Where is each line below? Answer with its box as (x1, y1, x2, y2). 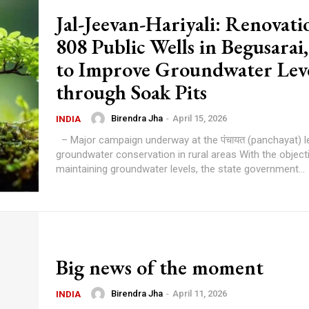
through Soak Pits (56, 79, 207, 106)
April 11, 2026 (172, 288, 227, 299)
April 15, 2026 (172, 113, 227, 124)
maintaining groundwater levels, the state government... (56, 163, 305, 175)
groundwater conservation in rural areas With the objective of (56, 148, 239, 161)
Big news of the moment (56, 254, 263, 281)
